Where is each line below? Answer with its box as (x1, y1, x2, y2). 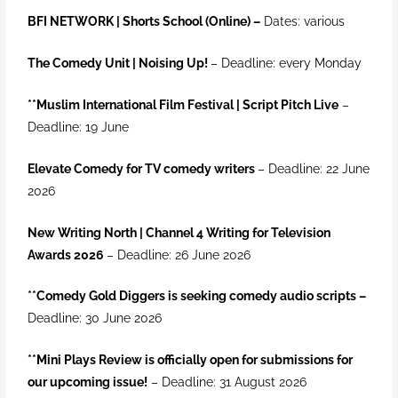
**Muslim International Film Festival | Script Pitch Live (28, 97, 339, 112)
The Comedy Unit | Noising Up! (28, 55, 209, 70)
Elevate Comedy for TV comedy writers (28, 161, 256, 176)
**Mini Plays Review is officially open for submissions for (28, 353, 354, 368)
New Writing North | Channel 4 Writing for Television (28, 225, 331, 240)
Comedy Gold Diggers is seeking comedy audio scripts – (36, 289, 367, 304)
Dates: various (260, 14, 349, 29)
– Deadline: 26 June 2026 (107, 247, 251, 262)
